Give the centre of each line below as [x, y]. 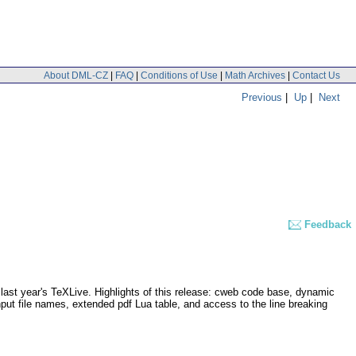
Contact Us [316, 75]
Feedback [328, 225]
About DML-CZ [76, 75]
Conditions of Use [179, 75]
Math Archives [255, 75]
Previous [262, 97]
